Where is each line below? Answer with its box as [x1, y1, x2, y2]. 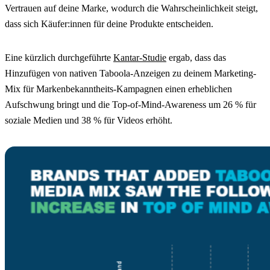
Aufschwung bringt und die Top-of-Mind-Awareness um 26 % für [5, 99, 256, 110]
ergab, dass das [166, 52, 226, 63]
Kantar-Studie [113, 52, 166, 63]
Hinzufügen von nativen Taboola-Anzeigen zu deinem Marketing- [5, 68, 256, 79]
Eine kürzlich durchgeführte [5, 52, 113, 63]
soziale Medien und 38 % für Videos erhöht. [5, 115, 172, 126]
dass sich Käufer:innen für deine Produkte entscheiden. [5, 19, 213, 30]
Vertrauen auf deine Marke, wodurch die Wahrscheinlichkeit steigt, [5, 3, 258, 14]
